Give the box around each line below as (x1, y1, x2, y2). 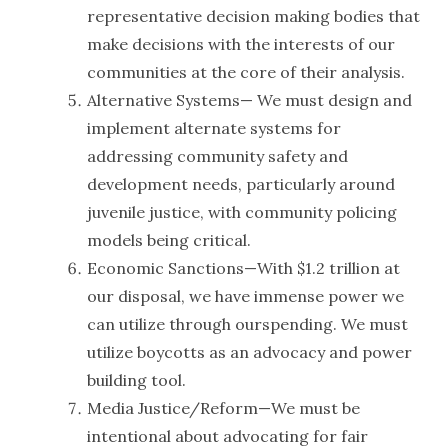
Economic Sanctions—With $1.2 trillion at (86, 258, 400, 278)
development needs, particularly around (86, 174, 395, 194)
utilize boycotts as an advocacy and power (86, 342, 412, 362)
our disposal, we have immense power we (86, 286, 404, 306)
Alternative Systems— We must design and (86, 90, 412, 110)
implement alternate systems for (86, 118, 341, 138)
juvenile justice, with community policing (86, 202, 397, 222)
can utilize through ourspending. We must (86, 314, 408, 334)
